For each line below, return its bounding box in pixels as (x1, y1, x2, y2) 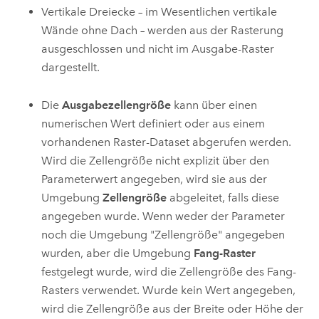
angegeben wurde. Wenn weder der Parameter (41, 209, 286, 223)
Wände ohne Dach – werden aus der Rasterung (41, 23, 284, 38)
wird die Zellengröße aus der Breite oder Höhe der (41, 301, 304, 315)
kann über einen (171, 98, 258, 112)
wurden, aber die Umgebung (41, 246, 194, 260)
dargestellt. (41, 61, 100, 75)
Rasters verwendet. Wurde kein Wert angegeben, (41, 283, 296, 297)
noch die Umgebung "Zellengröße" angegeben (41, 227, 286, 241)
